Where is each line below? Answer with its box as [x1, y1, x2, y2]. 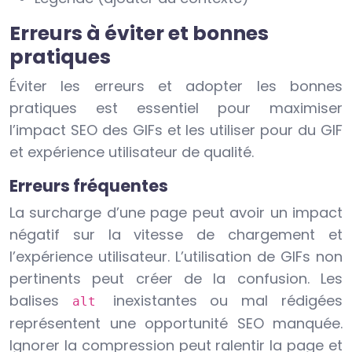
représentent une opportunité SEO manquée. [9, 313, 343, 334]
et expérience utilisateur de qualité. [9, 142, 254, 163]
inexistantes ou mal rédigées [112, 291, 343, 311]
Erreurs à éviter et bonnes [9, 20, 269, 48]
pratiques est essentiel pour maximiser [9, 98, 343, 119]
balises [9, 291, 72, 311]
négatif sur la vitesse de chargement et [9, 225, 343, 245]
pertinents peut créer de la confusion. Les [9, 269, 343, 289]
